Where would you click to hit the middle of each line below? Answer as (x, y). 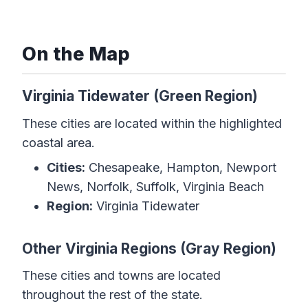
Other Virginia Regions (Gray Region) (149, 248)
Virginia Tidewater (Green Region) (140, 96)
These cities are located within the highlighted (152, 123)
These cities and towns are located (121, 276)
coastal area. (58, 142)
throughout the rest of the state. (112, 295)
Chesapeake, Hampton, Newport (181, 167)
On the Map (76, 54)
